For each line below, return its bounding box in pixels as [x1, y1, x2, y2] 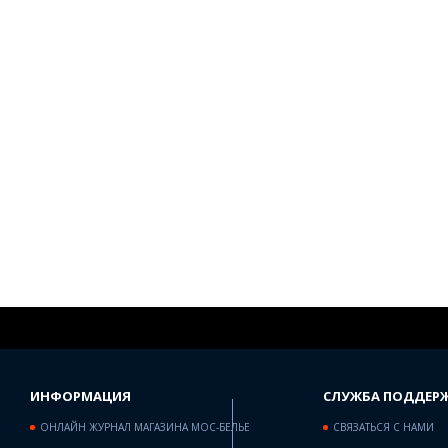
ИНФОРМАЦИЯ [30, 387, 131, 405]
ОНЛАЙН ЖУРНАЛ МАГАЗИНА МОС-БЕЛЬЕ [40, 420, 250, 434]
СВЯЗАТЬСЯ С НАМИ [332, 420, 434, 434]
